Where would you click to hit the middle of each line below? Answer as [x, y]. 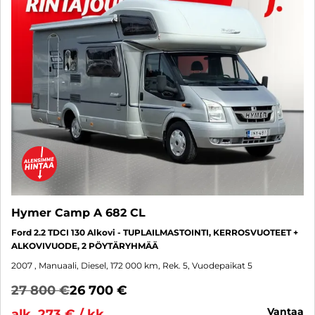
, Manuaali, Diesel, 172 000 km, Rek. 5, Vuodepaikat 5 [143, 266]
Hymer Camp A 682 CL [78, 213]
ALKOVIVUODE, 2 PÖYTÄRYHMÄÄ [85, 246]
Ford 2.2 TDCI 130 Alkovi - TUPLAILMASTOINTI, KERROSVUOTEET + [155, 233]
